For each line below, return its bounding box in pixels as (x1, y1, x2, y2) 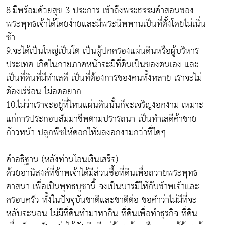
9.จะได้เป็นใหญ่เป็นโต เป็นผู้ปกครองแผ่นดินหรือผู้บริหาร (6, 43, 199, 60)
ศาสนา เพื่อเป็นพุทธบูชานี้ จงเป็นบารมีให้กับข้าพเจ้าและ (6, 178, 199, 195)
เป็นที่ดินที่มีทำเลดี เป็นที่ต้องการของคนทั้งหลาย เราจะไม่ (6, 70, 202, 87)
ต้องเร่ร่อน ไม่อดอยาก (6, 83, 81, 100)
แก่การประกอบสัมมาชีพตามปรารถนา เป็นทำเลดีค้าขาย (6, 110, 197, 128)
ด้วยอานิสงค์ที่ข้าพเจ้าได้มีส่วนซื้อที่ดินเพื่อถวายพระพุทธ (6, 165, 198, 182)
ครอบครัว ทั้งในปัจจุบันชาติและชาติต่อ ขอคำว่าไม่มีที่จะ (6, 192, 197, 209)
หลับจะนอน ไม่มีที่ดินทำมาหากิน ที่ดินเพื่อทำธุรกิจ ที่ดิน (6, 205, 197, 222)
